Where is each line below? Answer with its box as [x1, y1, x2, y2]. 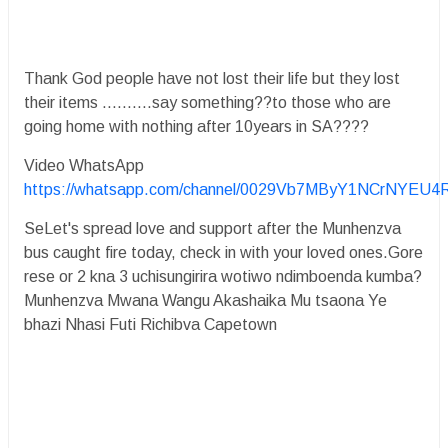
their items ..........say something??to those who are [24, 94, 391, 111]
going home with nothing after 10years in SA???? [24, 118, 369, 135]
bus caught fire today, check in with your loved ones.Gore [24, 244, 423, 261]
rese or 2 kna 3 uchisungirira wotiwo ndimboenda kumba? [24, 268, 422, 285]
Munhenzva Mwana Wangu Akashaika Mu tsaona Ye [24, 292, 387, 309]
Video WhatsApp [24, 157, 148, 174]
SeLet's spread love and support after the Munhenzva [24, 220, 401, 237]
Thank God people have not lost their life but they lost [24, 70, 400, 87]
